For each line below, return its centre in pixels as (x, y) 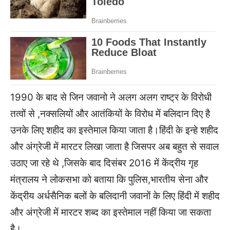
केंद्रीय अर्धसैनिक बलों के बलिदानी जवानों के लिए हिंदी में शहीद (115, 196)
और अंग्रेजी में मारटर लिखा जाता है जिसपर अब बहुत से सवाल (114, 147)
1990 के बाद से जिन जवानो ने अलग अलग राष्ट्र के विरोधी (111, 97)
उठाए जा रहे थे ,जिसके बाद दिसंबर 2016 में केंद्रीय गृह (104, 163)
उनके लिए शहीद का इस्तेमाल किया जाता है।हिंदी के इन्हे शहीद (114, 130)
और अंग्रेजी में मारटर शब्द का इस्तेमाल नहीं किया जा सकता (111, 212)
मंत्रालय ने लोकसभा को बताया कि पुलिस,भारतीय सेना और (109, 179)
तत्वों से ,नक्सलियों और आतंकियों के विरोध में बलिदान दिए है (110, 114)
